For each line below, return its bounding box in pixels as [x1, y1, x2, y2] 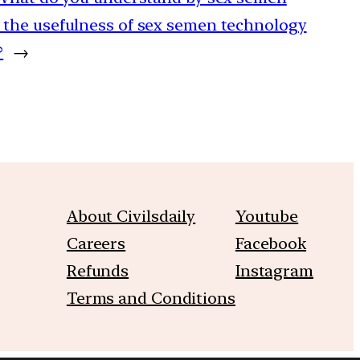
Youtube [235, 206, 299, 226]
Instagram [235, 260, 313, 280]
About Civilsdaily [66, 206, 196, 226]
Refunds [66, 260, 129, 280]
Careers [66, 233, 126, 253]
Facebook [235, 233, 307, 253]
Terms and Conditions [66, 288, 235, 308]
